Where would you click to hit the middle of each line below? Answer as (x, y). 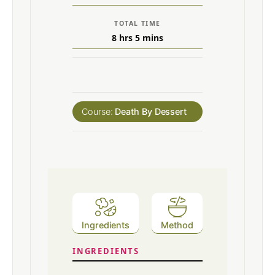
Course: (99, 111)
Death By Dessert (151, 111)
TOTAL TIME (137, 23)
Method (177, 225)
